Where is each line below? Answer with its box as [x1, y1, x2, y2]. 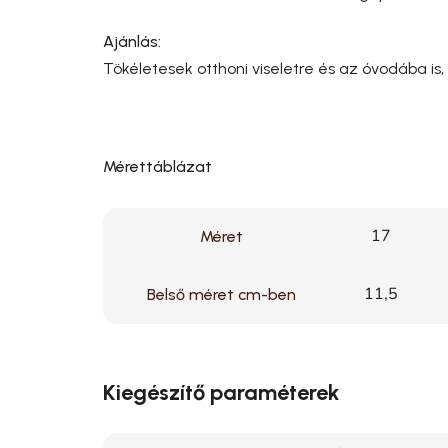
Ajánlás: [103, 31, 161, 51]
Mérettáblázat [103, 156, 212, 176]
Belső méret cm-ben [146, 284, 296, 304]
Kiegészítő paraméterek [103, 378, 339, 406]
